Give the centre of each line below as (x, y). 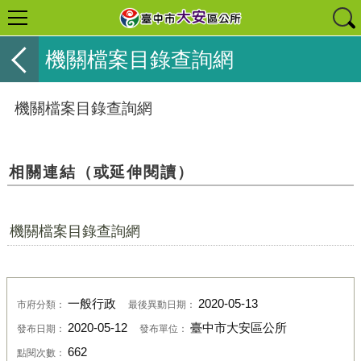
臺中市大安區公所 (238, 328)
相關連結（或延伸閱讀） (102, 171)
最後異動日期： (163, 305)
